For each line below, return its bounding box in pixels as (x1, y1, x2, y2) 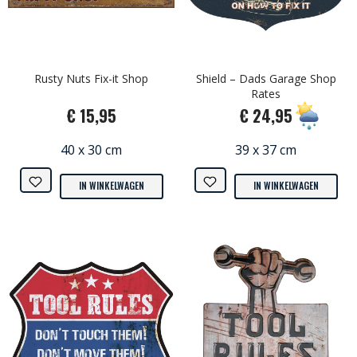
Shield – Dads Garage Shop (195, 70, 336, 86)
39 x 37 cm (235, 140, 296, 159)
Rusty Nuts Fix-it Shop (34, 70, 148, 86)
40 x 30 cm (61, 140, 122, 159)
